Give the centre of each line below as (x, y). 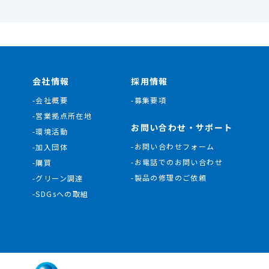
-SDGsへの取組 (60, 193)
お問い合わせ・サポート (182, 127)
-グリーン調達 (58, 178)
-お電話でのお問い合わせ (177, 162)
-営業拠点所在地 (62, 115)
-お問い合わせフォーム (173, 146)
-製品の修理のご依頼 (169, 177)
